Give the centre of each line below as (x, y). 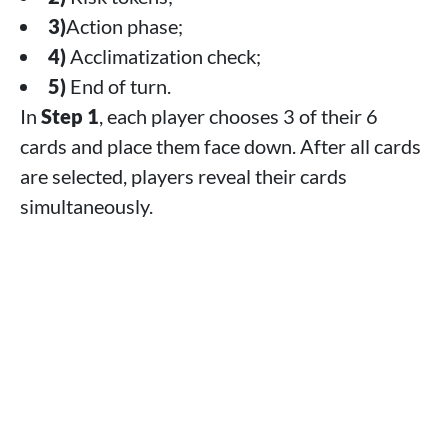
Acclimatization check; (163, 55)
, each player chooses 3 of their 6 (238, 115)
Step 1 (70, 115)
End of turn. (118, 85)
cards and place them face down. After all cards (220, 145)
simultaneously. (86, 205)
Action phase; (124, 25)
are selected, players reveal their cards (183, 175)
